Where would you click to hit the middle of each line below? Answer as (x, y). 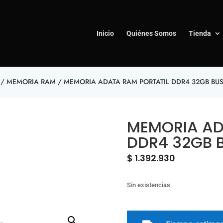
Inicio (105, 33)
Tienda (200, 33)
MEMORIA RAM (31, 82)
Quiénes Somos (151, 33)
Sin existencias (149, 185)
